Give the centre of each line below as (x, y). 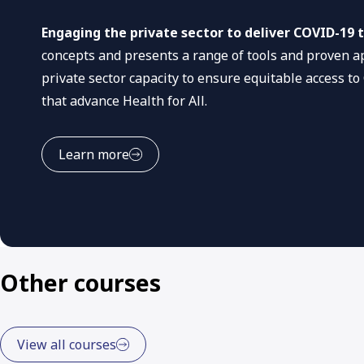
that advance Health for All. (124, 101)
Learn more (94, 155)
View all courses (67, 345)
